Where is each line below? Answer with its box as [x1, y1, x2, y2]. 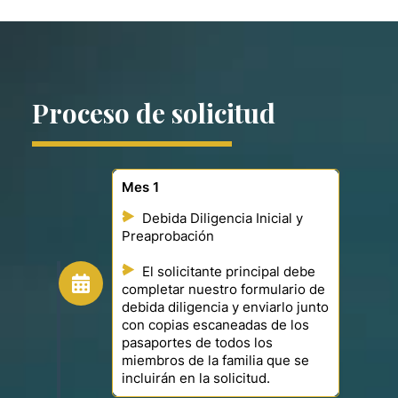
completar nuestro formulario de [122, 282, 325, 298]
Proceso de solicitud [32, 94, 275, 130]
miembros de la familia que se [122, 353, 309, 370]
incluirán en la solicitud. [122, 370, 270, 387]
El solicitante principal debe [142, 264, 315, 281]
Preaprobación [122, 228, 214, 245]
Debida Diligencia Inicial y [142, 211, 303, 227]
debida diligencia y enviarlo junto [122, 299, 329, 316]
